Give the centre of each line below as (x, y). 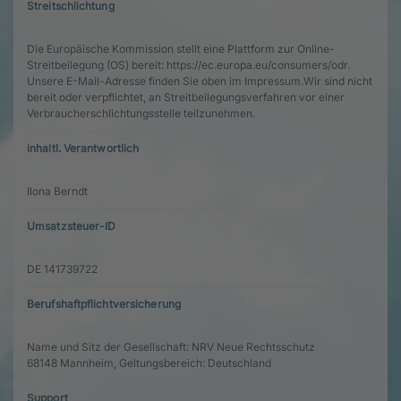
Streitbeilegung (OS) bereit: (97, 64)
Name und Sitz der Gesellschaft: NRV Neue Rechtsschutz (171, 346)
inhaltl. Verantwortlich (83, 148)
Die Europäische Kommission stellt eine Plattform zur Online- (181, 48)
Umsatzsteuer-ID (72, 226)
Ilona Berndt (57, 191)
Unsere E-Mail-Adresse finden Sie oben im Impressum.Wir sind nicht (200, 81)
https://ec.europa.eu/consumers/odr (257, 64)
